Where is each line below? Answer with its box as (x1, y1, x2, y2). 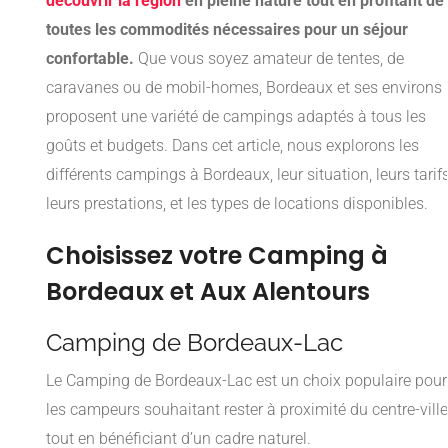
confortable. (46, 48, 134, 68)
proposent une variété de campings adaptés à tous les (46, 106, 426, 126)
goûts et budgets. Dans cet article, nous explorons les (46, 135, 419, 155)
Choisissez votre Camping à (46, 238, 388, 272)
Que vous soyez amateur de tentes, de (134, 48, 404, 68)
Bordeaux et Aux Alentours (46, 274, 370, 308)
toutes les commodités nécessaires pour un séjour (46, 19, 408, 39)
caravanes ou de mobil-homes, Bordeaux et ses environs (46, 77, 442, 97)
